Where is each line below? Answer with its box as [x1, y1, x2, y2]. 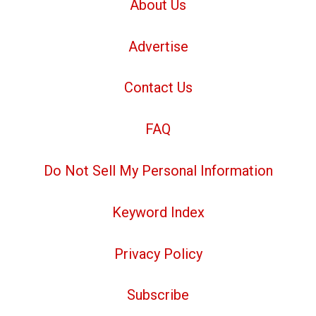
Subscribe [127, 286, 189, 304]
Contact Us [123, 79, 193, 97]
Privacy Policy [114, 245, 202, 262]
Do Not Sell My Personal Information [43, 162, 273, 180]
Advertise [128, 37, 188, 55]
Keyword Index [111, 203, 205, 221]
